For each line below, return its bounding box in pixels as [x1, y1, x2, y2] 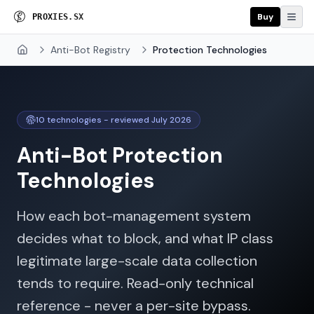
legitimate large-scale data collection [17, 252, 257, 270]
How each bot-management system [17, 207, 251, 225]
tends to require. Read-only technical [17, 274, 254, 292]
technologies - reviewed [45, 114, 151, 125]
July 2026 [151, 114, 191, 125]
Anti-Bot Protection [17, 142, 223, 169]
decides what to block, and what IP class [17, 229, 273, 247]
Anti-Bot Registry [50, 43, 130, 56]
